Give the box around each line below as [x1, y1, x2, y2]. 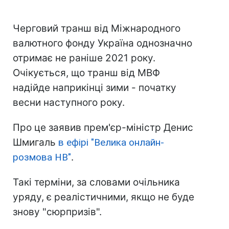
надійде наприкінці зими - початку [13, 82, 176, 94]
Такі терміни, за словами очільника [13, 176, 180, 189]
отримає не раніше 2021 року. [13, 52, 155, 64]
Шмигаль [13, 136, 58, 149]
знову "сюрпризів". [13, 206, 102, 218]
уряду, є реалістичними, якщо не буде [13, 191, 194, 203]
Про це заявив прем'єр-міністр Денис [13, 122, 193, 134]
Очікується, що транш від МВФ [13, 67, 160, 79]
